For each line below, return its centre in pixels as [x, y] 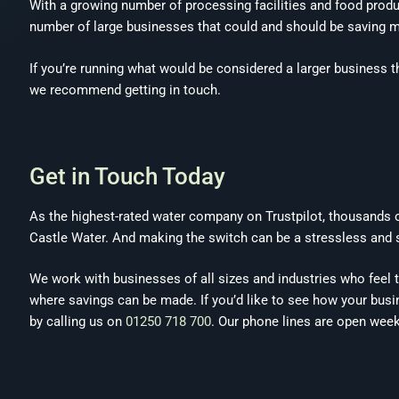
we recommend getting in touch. [125, 90]
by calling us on [77, 322]
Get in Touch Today [127, 176]
